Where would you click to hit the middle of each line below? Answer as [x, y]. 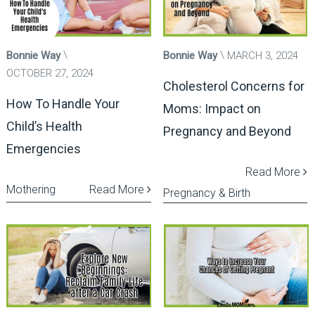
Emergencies [43, 149]
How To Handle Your [63, 104]
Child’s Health [44, 127]
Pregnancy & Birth [206, 193]
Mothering [31, 190]
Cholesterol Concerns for [233, 86]
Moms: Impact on [212, 109]
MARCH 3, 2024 [262, 56]
